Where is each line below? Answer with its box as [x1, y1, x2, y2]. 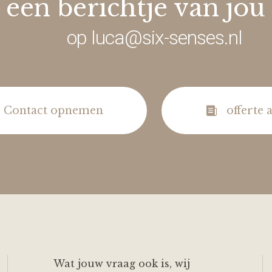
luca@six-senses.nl [90, 26, 242, 50]
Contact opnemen [3, 103, 103, 117]
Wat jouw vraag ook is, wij [53, 257, 190, 270]
